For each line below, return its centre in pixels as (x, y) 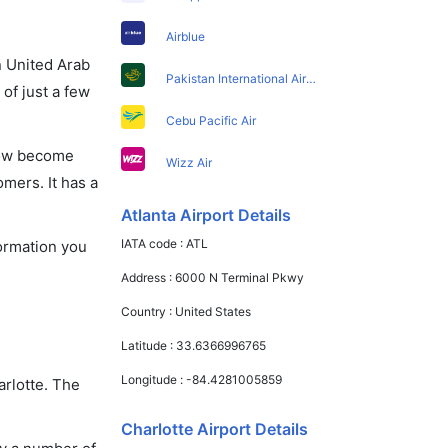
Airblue (186, 36)
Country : (148, 311)
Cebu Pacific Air (211, 120)
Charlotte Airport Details (215, 428)
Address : (148, 277)
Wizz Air (189, 162)
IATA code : (154, 243)
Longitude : (154, 379)
